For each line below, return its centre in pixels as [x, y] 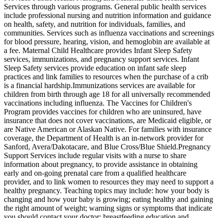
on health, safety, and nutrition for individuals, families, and [95, 24]
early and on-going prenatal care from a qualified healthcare [95, 173]
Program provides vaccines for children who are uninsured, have [103, 112]
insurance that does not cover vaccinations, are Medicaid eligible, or [108, 121]
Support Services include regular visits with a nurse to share [95, 156]
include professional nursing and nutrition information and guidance [108, 16]
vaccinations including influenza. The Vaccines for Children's [98, 103]
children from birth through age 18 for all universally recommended [107, 94]
